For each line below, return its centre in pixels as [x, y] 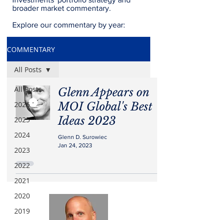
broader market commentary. [62, 8]
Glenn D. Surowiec [82, 137]
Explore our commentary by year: [69, 25]
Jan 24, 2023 [75, 145]
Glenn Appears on [103, 92]
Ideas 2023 [87, 121]
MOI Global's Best [105, 107]
